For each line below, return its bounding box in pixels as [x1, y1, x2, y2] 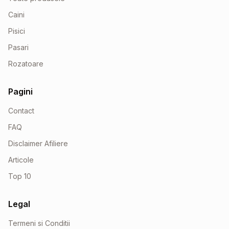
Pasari [8, 43, 29, 52]
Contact [8, 106, 34, 115]
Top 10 [8, 172, 31, 180]
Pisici [8, 27, 25, 35]
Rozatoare [8, 59, 43, 68]
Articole [8, 155, 34, 164]
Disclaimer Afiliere [8, 139, 68, 148]
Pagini [8, 86, 33, 97]
